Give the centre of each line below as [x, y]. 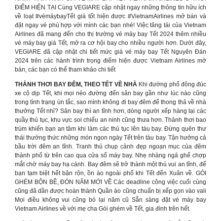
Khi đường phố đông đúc [171, 84]
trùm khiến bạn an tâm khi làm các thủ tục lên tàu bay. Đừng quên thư [110, 129]
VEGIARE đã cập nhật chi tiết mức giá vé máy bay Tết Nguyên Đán [110, 52]
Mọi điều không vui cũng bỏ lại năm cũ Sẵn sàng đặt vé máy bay [110, 200]
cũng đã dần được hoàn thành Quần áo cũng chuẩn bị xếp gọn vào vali [110, 191]
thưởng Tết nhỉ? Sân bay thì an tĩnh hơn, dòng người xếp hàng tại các [110, 111]
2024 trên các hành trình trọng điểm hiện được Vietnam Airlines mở [110, 61]
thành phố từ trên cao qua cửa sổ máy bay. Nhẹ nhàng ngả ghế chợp [110, 155]
